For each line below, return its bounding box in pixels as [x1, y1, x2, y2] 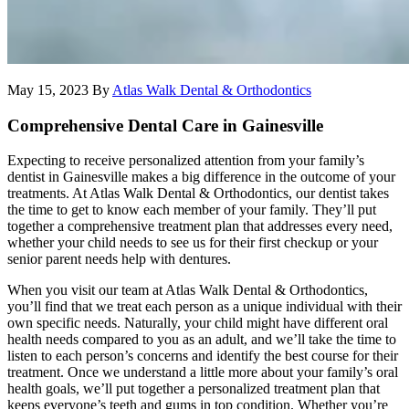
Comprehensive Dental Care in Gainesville [7, 115, 323, 135]
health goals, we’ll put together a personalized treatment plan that [7, 381, 380, 397]
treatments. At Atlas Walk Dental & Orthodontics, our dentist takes [7, 185, 389, 202]
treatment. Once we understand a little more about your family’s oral [7, 364, 398, 381]
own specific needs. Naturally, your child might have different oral [7, 315, 388, 331]
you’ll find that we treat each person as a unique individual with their [7, 299, 402, 315]
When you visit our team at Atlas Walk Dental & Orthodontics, [7, 282, 368, 299]
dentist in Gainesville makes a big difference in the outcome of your [7, 169, 395, 185]
